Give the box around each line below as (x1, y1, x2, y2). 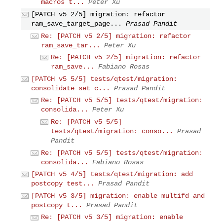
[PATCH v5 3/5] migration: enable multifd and (31, 191, 205, 200)
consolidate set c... (31, 84, 110, 92)
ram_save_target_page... (31, 19, 122, 28)
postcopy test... (31, 180, 95, 188)
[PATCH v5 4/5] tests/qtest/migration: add (31, 170, 193, 179)
